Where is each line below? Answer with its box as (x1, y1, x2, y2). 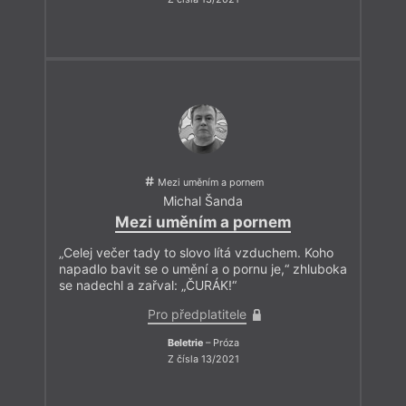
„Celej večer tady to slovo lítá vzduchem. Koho (59, 245, 333, 261)
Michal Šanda (163, 192, 243, 208)
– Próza (202, 337, 239, 350)
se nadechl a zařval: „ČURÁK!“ (59, 277, 237, 294)
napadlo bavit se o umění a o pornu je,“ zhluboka (59, 261, 347, 277)
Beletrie (167, 337, 203, 350)
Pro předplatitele (147, 306, 246, 323)
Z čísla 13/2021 (167, 353, 239, 365)
